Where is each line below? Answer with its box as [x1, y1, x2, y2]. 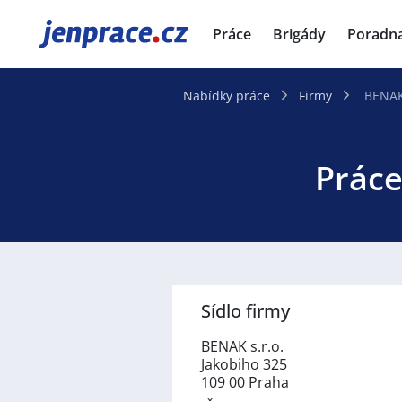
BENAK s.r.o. [201, 336, 284, 356]
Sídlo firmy [201, 299, 290, 323]
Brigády [273, 24, 326, 44]
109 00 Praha [201, 372, 289, 392]
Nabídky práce [183, 87, 270, 104]
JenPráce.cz [39, 22, 133, 46]
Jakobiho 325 [201, 354, 287, 374]
